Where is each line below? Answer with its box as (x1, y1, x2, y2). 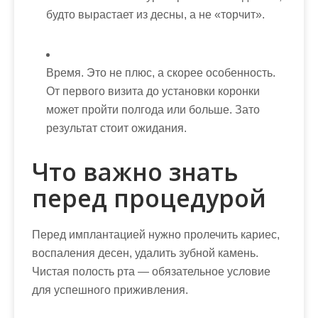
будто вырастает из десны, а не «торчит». (46, 9, 265, 21)
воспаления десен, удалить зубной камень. (32, 247, 258, 259)
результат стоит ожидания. (46, 122, 187, 134)
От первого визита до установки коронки (46, 85, 260, 97)
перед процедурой (32, 182, 266, 214)
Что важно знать (32, 155, 238, 188)
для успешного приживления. (32, 284, 188, 296)
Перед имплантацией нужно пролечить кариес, (32, 229, 280, 241)
